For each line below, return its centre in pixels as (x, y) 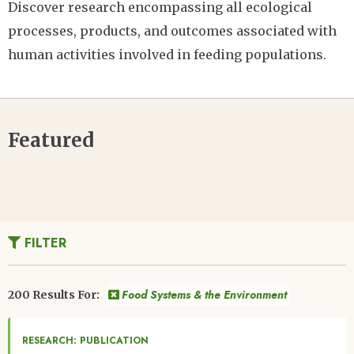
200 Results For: (55, 294)
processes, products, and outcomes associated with (172, 30)
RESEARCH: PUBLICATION (85, 340)
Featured (51, 140)
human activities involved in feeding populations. (167, 54)
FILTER (43, 243)
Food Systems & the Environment (204, 294)
